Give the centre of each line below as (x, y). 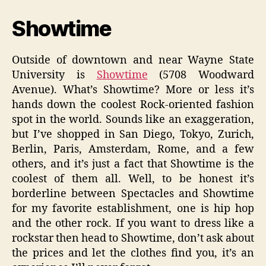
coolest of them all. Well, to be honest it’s (133, 179)
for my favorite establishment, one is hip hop (133, 208)
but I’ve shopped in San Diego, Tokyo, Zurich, (133, 134)
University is (54, 75)
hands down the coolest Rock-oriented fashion (133, 104)
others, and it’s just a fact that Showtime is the (133, 164)
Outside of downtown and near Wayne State (133, 60)
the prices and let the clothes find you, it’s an (133, 253)
